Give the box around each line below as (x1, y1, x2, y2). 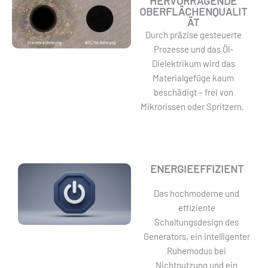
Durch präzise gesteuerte (145, 29, 242, 40)
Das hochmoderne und (154, 187, 240, 199)
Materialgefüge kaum (153, 72, 234, 83)
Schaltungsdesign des (154, 216, 239, 227)
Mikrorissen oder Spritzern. (141, 101, 246, 112)
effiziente (178, 202, 215, 213)
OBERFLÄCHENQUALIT (139, 5, 248, 18)
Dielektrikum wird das (151, 58, 235, 69)
